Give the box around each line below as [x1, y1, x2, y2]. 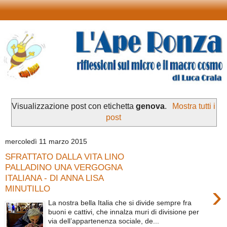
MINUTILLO [5, 183, 50, 194]
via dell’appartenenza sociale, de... [48, 217, 160, 225]
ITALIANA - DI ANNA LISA [5, 172, 103, 183]
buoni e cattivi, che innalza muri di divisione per [48, 208, 200, 216]
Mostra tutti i [172, 102, 215, 111]
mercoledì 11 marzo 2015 [5, 137, 87, 146]
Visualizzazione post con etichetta [12, 102, 136, 111]
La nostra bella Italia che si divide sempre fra [48, 199, 192, 207]
